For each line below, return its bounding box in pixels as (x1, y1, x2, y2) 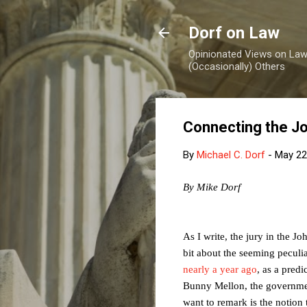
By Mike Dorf (183, 181, 241, 193)
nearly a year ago (183, 263, 257, 275)
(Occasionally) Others (188, 60, 285, 73)
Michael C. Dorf (197, 149, 265, 161)
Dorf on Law (188, 23, 280, 42)
